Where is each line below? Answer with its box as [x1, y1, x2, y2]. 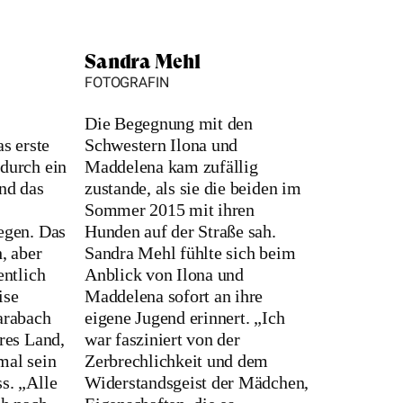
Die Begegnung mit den [85, 113, 253, 134]
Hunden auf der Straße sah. [85, 221, 276, 242]
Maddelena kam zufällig [85, 157, 258, 177]
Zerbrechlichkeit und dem [85, 351, 269, 372]
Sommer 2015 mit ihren [85, 200, 255, 220]
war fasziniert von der [85, 329, 240, 350]
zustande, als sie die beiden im [85, 178, 301, 199]
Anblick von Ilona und [85, 264, 244, 285]
